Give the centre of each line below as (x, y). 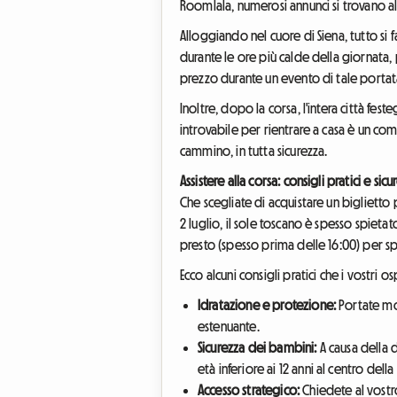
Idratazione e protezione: (267, 304)
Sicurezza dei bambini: (257, 347)
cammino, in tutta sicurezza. (254, 150)
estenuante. (229, 326)
